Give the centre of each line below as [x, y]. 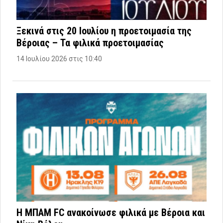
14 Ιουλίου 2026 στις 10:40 [59, 59]
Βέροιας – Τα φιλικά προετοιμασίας [90, 43]
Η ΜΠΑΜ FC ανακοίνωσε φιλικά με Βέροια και [111, 213]
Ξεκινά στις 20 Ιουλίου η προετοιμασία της [104, 31]
